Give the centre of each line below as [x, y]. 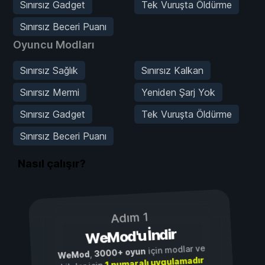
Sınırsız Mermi [50, 93]
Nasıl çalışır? [52, 163]
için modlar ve [175, 249]
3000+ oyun [120, 252]
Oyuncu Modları [54, 45]
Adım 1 [130, 218]
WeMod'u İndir [131, 236]
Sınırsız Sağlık [49, 71]
